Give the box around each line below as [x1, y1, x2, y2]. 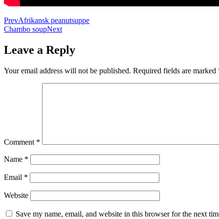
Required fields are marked [133, 66, 218, 75]
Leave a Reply [4, 44, 75, 57]
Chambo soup [4, 25, 47, 34]
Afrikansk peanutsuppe [18, 16, 89, 25]
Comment [4, 137, 36, 146]
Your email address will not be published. [4, 66, 131, 75]
